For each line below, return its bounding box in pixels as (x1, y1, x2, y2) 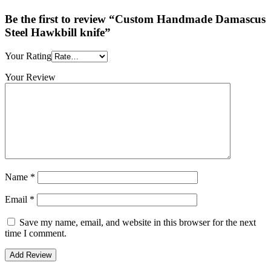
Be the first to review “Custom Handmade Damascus (5, 13, 266, 26)
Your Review (5, 72, 56, 83)
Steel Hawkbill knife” (5, 26, 111, 39)
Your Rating (5, 51, 51, 62)
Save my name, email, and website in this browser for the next (19, 217, 256, 228)
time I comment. (5, 228, 67, 239)
